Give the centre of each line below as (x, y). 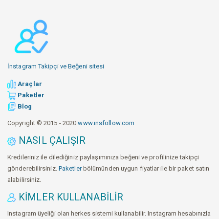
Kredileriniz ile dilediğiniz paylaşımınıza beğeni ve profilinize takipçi (103, 157)
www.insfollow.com (106, 123)
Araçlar (29, 84)
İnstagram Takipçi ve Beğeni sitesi (56, 66)
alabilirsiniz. (24, 179)
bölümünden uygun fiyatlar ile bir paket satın (145, 168)
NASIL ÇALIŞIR (51, 141)
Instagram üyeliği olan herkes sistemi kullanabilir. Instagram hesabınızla (109, 214)
